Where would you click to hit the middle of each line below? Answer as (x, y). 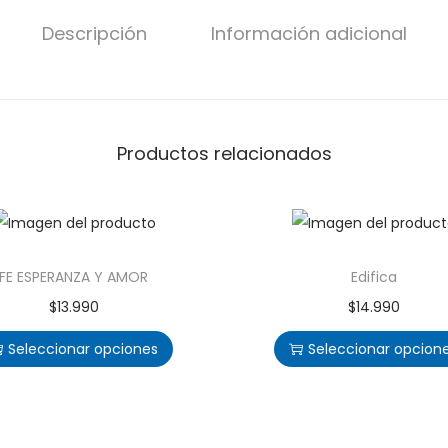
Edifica (373, 277)
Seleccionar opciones (83, 349)
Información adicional (308, 33)
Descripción (94, 33)
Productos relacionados (224, 153)
